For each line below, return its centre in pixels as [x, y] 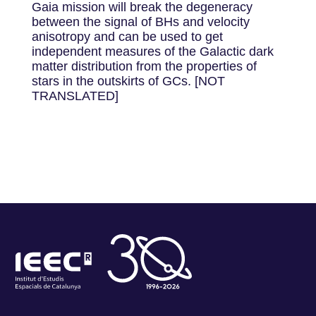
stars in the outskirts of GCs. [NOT [128, 81]
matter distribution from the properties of [144, 66]
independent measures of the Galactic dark [152, 51]
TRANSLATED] [75, 96]
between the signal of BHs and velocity [140, 22]
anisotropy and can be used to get [127, 37]
